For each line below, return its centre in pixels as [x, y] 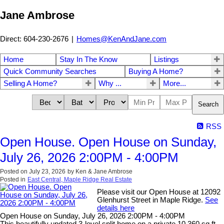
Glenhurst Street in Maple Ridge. [151, 200]
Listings [166, 59]
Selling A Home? [30, 83]
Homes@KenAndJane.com [121, 39]
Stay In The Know [89, 59]
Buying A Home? [156, 71]
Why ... [110, 83]
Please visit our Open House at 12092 [159, 192]
